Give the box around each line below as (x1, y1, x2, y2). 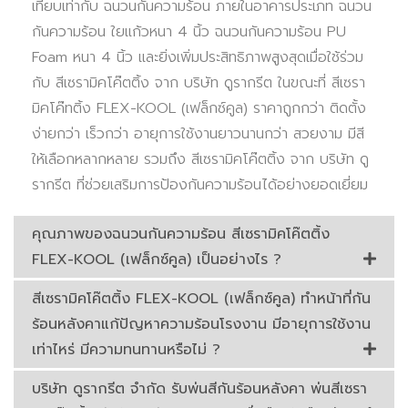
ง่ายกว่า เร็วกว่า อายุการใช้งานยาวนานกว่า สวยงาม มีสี (32, 123, 364, 146)
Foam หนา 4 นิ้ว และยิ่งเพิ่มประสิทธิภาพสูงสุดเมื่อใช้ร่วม (32, 46, 363, 69)
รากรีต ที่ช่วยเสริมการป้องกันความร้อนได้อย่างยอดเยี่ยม (32, 174, 368, 197)
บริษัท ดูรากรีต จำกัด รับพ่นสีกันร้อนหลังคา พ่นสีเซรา (32, 378, 367, 401)
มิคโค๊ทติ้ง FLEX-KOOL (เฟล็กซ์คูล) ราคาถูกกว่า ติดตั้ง (32, 97, 366, 120)
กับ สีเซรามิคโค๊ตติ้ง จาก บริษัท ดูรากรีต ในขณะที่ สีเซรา (32, 72, 365, 95)
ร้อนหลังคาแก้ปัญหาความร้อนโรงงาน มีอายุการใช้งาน (32, 313, 371, 336)
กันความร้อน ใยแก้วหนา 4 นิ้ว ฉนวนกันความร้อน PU (32, 21, 346, 44)
